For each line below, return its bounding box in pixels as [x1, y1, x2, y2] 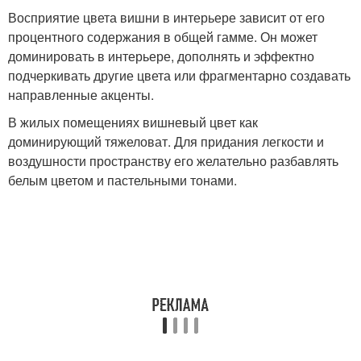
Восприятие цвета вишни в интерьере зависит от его [8, 8, 325, 27]
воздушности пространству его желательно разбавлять [8, 151, 338, 170]
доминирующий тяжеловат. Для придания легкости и [8, 132, 324, 151]
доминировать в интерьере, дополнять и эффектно [8, 47, 314, 65]
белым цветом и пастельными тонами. [8, 171, 237, 189]
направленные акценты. [8, 85, 154, 104]
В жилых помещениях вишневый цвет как [8, 113, 258, 131]
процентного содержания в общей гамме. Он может [8, 27, 317, 46]
